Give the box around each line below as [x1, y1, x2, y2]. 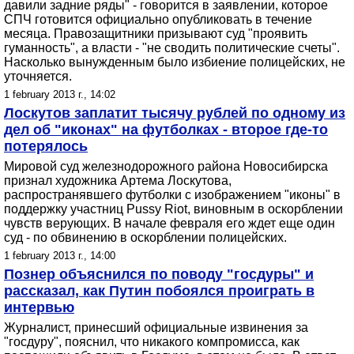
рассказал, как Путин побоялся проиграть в [4, 283, 314, 299]
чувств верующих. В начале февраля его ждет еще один [4, 217, 335, 230]
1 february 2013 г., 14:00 [4, 250, 115, 262]
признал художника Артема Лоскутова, [4, 174, 232, 187]
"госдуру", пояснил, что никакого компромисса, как [4, 335, 299, 348]
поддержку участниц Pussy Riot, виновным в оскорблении [4, 202, 343, 216]
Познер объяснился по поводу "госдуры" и [4, 266, 314, 282]
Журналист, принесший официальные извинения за [4, 321, 308, 334]
